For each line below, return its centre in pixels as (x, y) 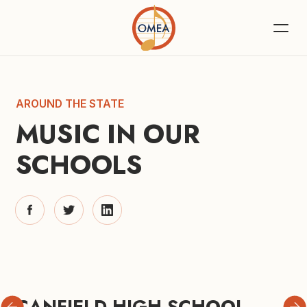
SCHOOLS (79, 165)
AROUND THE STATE (70, 104)
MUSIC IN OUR (108, 134)
